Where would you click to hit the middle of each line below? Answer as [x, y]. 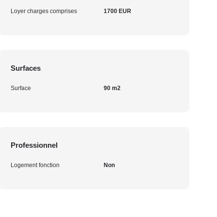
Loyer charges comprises [44, 11]
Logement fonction [35, 165]
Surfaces [26, 68]
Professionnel [34, 145]
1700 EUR [117, 11]
